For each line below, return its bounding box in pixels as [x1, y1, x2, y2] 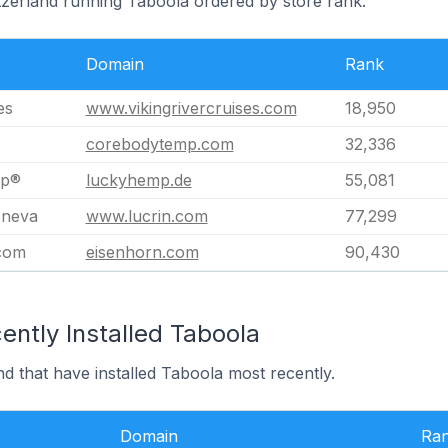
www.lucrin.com [85, 206, 208, 226]
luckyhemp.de [85, 170, 192, 190]
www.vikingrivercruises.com [85, 98, 297, 118]
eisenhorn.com [85, 242, 199, 262]
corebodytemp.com [85, 134, 234, 154]
